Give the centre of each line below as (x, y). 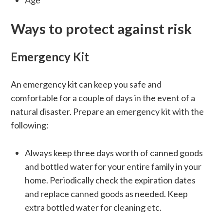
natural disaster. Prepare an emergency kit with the (107, 112)
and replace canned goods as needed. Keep (106, 194)
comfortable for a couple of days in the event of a (103, 98)
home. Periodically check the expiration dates (110, 180)
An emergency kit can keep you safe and (86, 84)
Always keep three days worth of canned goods (114, 153)
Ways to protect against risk (101, 29)
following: (29, 125)
